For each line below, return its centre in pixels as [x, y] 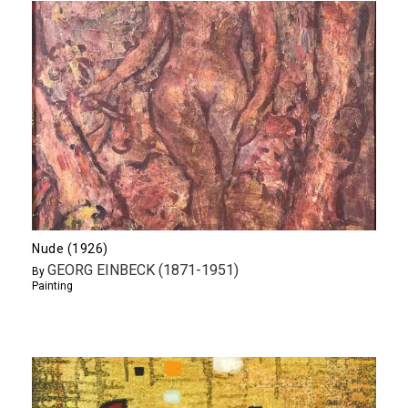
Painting [52, 286]
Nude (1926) [70, 249]
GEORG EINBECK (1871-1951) [143, 270]
